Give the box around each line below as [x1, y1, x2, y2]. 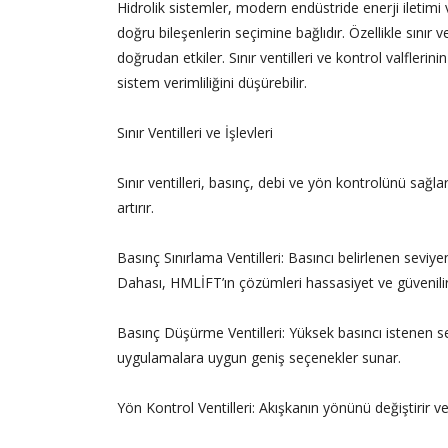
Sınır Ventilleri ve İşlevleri [117, 123, 273, 143]
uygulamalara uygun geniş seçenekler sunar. [117, 348, 401, 368]
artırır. [117, 198, 154, 218]
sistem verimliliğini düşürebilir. [117, 73, 307, 93]
